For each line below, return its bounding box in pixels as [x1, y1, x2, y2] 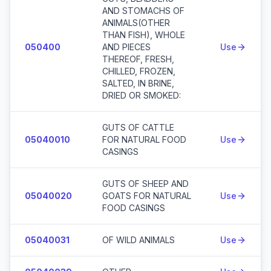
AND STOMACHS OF [102, 5, 184, 16]
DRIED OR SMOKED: [102, 90, 181, 100]
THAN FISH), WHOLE [102, 30, 185, 40]
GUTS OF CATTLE [102, 122, 174, 132]
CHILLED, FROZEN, [102, 66, 175, 76]
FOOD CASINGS [102, 203, 165, 213]
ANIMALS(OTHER [102, 18, 170, 28]
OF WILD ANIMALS [102, 235, 175, 245]
